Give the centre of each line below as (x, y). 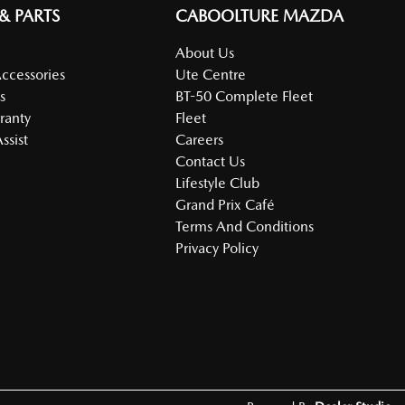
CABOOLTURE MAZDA (260, 16)
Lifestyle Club (218, 184)
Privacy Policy (217, 249)
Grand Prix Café (226, 205)
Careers (200, 140)
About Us (205, 53)
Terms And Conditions (245, 227)
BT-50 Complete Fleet (245, 97)
